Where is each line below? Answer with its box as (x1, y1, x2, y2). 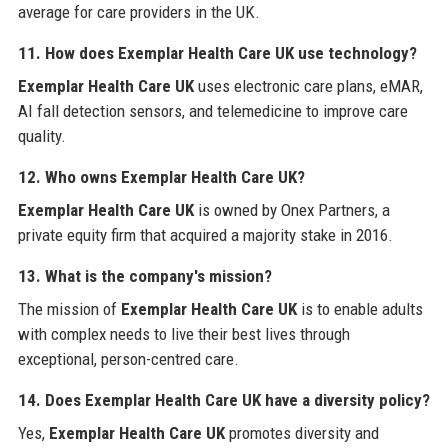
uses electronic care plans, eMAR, (193, 75, 423, 96)
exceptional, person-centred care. (17, 348, 239, 369)
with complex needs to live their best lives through (17, 323, 350, 344)
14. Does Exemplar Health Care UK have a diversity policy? (17, 389, 430, 410)
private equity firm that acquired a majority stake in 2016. (17, 224, 393, 245)
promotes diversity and (224, 422, 379, 443)
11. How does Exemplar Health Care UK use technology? (17, 42, 417, 63)
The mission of (17, 298, 121, 319)
